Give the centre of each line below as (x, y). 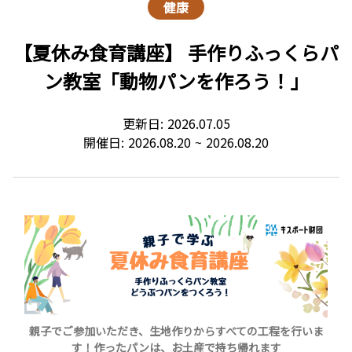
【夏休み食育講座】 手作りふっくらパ (176, 52)
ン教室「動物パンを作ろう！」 (176, 80)
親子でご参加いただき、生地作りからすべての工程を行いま (176, 330)
